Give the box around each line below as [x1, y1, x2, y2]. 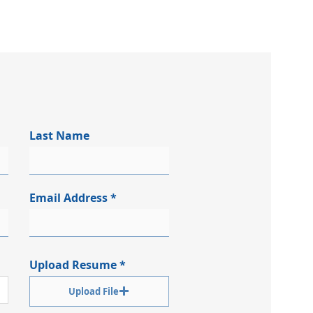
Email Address [29, 189, 108, 205]
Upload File [68, 284, 119, 298]
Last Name [29, 127, 89, 143]
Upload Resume [29, 256, 117, 272]
